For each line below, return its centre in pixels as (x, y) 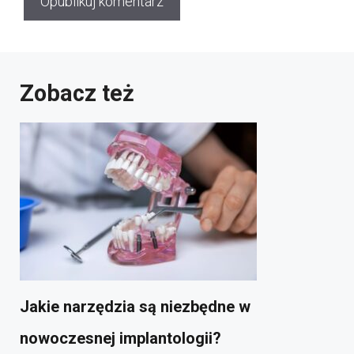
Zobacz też (77, 94)
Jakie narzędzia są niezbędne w (135, 307)
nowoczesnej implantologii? (121, 339)
